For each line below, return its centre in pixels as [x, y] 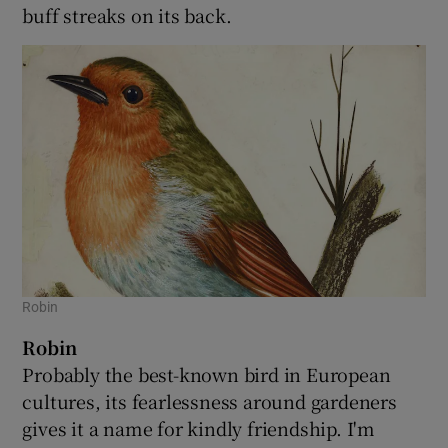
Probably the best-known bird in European [206, 374]
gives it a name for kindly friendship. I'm [199, 428]
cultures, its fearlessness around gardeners [209, 401]
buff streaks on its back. [127, 15]
